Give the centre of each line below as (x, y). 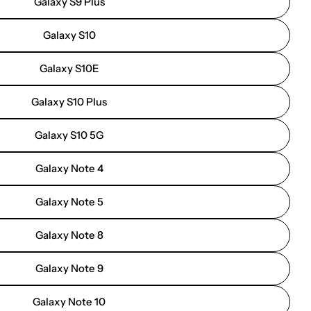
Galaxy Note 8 (69, 235)
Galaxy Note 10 (69, 302)
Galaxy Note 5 (69, 202)
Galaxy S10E (69, 68)
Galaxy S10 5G (69, 135)
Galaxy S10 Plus (69, 102)
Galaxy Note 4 (69, 168)
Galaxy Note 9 (69, 268)
